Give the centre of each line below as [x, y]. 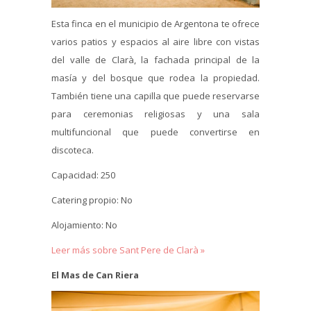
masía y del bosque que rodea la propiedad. [155, 77]
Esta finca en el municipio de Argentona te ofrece [155, 23]
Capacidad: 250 [83, 175]
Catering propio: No [92, 200]
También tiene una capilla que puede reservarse [155, 95]
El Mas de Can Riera [95, 275]
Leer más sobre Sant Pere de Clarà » [128, 250]
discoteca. [74, 150]
